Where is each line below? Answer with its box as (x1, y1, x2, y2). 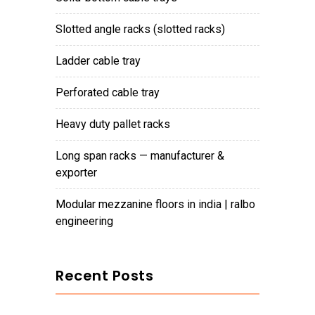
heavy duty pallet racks (63, 117, 170, 131)
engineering (56, 214, 113, 229)
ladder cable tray (62, 54, 141, 68)
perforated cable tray (63, 86, 160, 100)
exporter (56, 166, 97, 180)
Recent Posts (56, 266, 153, 286)
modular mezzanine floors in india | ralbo (56, 198, 65, 212)
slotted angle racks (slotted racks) (63, 22, 225, 37)
